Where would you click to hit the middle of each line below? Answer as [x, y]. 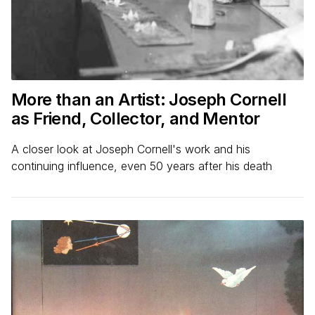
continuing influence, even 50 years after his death [142, 166]
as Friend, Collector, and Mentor [136, 118]
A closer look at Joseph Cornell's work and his [131, 149]
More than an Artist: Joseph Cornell [149, 99]
